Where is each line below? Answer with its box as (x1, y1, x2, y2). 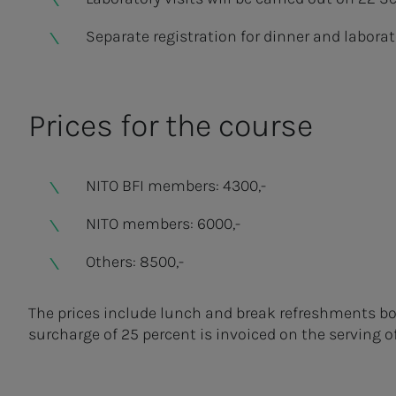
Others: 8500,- (85, 252, 184, 271)
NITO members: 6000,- (85, 214, 240, 233)
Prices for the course (28, 107, 313, 144)
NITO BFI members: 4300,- (85, 176, 266, 195)
